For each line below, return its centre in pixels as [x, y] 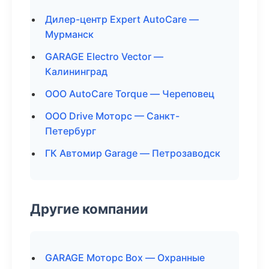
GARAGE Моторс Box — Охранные [125, 258]
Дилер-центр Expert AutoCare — [122, 19]
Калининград [76, 71]
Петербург [71, 131]
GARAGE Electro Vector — [104, 56]
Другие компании [89, 209]
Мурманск [69, 34]
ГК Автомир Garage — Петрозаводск [133, 153]
